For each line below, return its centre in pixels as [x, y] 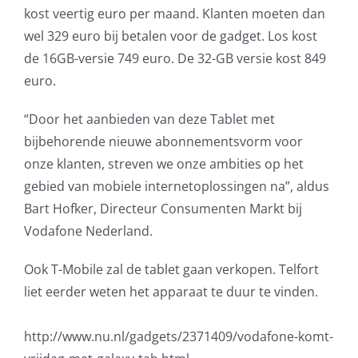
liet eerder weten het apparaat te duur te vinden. [171, 291]
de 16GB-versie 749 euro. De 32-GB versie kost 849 [175, 58]
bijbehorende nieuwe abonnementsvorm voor [163, 141]
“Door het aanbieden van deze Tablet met [149, 119]
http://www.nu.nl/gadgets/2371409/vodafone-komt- [178, 336]
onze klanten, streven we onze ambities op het [163, 163]
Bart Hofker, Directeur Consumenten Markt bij [163, 208]
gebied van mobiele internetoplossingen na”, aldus [176, 186]
